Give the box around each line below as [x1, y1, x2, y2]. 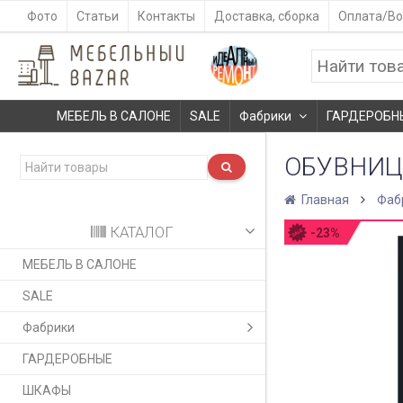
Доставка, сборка [214, 9, 319, 23]
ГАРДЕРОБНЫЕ [22, 352, 112, 367]
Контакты [138, 9, 195, 23]
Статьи [76, 9, 119, 23]
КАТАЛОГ [106, 223, 175, 242]
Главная [295, 193, 352, 208]
